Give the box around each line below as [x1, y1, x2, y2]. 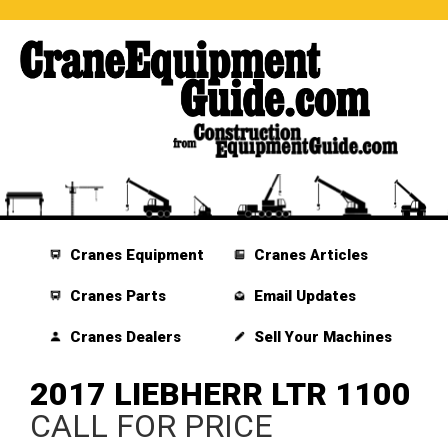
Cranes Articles [249, 246, 368, 265]
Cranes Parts [66, 287, 167, 306]
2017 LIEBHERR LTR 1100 [30, 375, 411, 414]
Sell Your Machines [249, 328, 392, 347]
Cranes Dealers [66, 328, 182, 347]
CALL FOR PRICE [30, 407, 273, 446]
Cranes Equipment [66, 246, 205, 265]
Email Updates [249, 287, 356, 306]
